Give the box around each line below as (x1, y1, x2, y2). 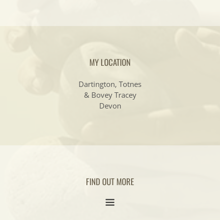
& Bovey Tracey (83, 90, 137, 100)
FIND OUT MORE (86, 175, 134, 188)
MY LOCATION (89, 56, 131, 69)
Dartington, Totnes (79, 79, 141, 89)
